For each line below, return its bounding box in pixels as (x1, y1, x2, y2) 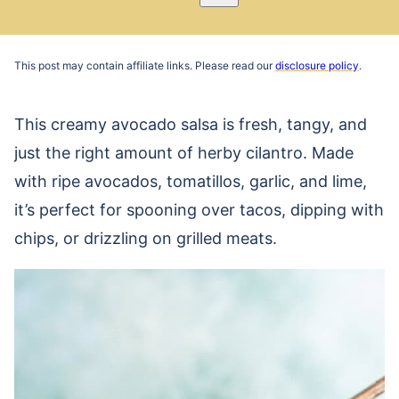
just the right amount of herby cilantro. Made (14, 143, 354, 162)
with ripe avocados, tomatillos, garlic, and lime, (14, 172, 367, 191)
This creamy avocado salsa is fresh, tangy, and (14, 115, 367, 134)
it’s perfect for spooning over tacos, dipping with (14, 200, 384, 219)
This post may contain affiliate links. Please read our (14, 59, 275, 72)
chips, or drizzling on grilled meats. (14, 229, 277, 248)
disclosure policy (275, 59, 359, 72)
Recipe (178, 19, 230, 38)
